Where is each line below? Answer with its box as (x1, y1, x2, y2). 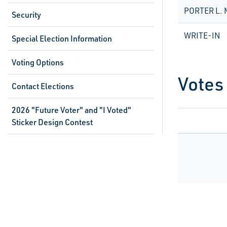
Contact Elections (12, 81, 74, 91)
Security (12, 10, 41, 20)
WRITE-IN (184, 30, 220, 41)
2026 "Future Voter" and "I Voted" (12, 105, 131, 115)
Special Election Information (12, 33, 112, 44)
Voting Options (12, 57, 64, 67)
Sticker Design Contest (12, 117, 93, 127)
